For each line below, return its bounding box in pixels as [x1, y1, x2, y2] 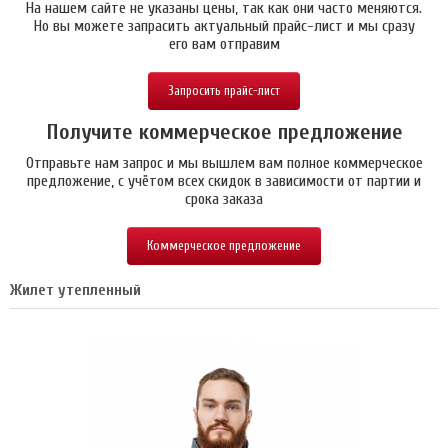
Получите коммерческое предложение [45, 119, 403, 145]
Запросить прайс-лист [168, 83, 280, 98]
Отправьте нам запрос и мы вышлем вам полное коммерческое [25, 154, 423, 172]
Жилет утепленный [10, 280, 141, 299]
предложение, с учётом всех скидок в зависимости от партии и [27, 172, 421, 190]
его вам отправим [168, 35, 280, 53]
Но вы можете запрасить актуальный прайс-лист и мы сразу [33, 17, 415, 35]
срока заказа [185, 190, 263, 208]
